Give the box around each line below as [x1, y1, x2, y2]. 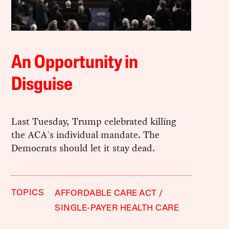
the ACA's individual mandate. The [11, 127, 160, 142]
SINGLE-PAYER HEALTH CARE [55, 203, 179, 213]
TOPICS [11, 188, 44, 197]
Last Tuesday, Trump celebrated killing [11, 114, 176, 128]
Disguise [11, 76, 73, 95]
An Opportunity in [11, 54, 139, 73]
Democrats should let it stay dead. [11, 141, 155, 155]
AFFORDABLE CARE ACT [55, 189, 157, 198]
